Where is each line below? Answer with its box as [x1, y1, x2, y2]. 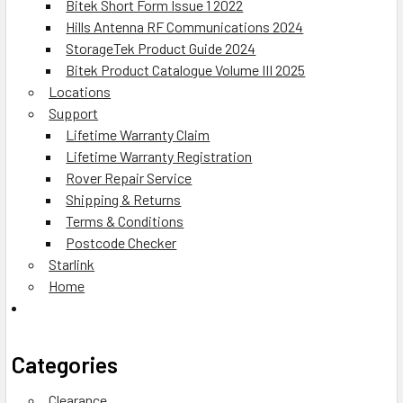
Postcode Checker [66, 234, 177, 251]
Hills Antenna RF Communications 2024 [66, 18, 304, 35]
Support [49, 104, 99, 121]
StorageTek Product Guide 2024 [66, 40, 256, 57]
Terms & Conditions [66, 212, 184, 229]
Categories [12, 351, 118, 378]
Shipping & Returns [66, 191, 182, 208]
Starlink [49, 255, 95, 273]
